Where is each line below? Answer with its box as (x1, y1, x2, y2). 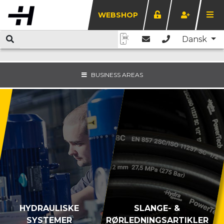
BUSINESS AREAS (90, 71, 143, 78)
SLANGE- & (134, 203, 180, 213)
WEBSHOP (98, 10, 138, 19)
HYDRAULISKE (19, 203, 79, 213)
